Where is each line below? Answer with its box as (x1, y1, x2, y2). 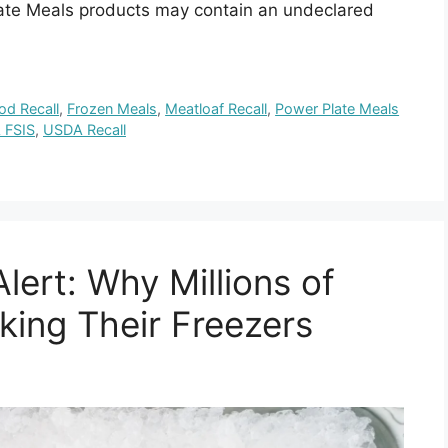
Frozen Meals (67, 99, 158, 117)
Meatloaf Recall (165, 99, 268, 117)
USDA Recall (43, 120, 126, 138)
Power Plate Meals (275, 99, 400, 117)
